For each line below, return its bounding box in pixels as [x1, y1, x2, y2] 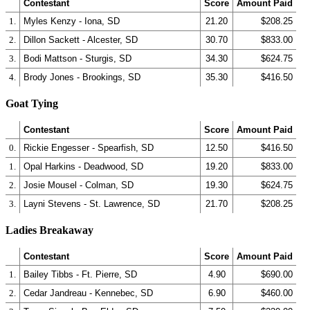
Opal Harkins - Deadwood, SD [24, 161, 143, 172]
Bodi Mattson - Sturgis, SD [24, 53, 131, 64]
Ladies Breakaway [6, 224, 93, 236]
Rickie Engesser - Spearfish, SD [24, 143, 154, 153]
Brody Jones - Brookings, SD [24, 72, 140, 82]
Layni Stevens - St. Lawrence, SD [24, 199, 160, 209]
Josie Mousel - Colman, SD [24, 180, 134, 190]
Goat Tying [6, 98, 58, 109]
